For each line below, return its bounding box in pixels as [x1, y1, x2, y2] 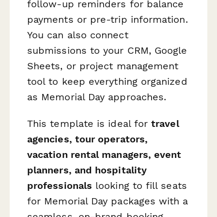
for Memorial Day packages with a [27, 195, 188, 207]
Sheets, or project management [27, 60, 179, 72]
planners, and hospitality [27, 164, 147, 176]
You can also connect [27, 29, 128, 41]
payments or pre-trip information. [27, 13, 188, 25]
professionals [27, 180, 93, 192]
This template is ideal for [27, 118, 152, 130]
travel [151, 118, 179, 130]
